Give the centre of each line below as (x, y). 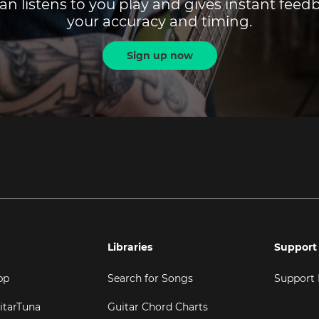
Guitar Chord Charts (157, 307)
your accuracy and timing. (159, 21)
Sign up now (159, 56)
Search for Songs (150, 278)
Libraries (130, 247)
